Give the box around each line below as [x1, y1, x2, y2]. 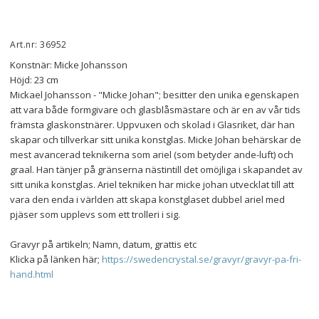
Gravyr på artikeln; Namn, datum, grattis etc [10, 238, 197, 251]
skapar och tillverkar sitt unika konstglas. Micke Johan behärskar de [10, 133, 301, 146]
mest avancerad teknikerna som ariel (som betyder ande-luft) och [10, 148, 293, 161]
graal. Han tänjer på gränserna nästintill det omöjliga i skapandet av [10, 163, 303, 176]
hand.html [10, 268, 53, 281]
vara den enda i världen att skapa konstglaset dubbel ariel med [10, 193, 285, 206]
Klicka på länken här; [10, 253, 102, 266]
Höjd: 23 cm [10, 73, 58, 86]
